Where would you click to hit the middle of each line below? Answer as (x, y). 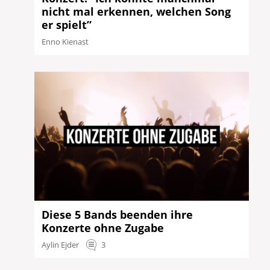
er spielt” (67, 25)
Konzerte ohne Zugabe (103, 228)
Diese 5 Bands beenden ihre (118, 214)
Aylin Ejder (61, 244)
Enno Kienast (65, 42)
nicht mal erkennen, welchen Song (137, 12)
